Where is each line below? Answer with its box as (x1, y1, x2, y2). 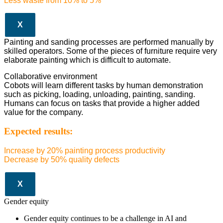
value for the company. (4, 108, 83, 116)
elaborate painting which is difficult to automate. (4, 56, 171, 65)
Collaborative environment (4, 72, 97, 81)
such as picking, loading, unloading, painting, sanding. (4, 90, 195, 99)
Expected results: (4, 126, 73, 137)
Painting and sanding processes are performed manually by (4, 38, 214, 47)
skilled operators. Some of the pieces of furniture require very (4, 47, 217, 56)
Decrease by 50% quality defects (4, 155, 119, 164)
